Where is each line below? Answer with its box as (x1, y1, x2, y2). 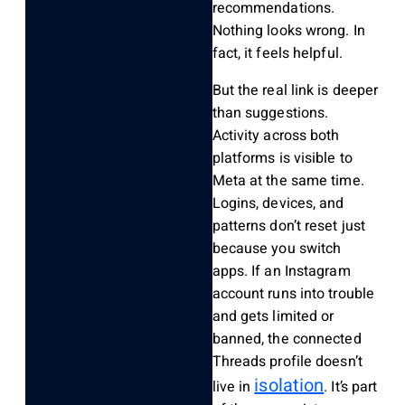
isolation (254, 372, 325, 400)
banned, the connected (212, 328, 362, 351)
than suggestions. (212, 102, 329, 125)
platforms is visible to (212, 147, 353, 170)
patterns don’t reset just (212, 215, 366, 238)
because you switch (212, 238, 342, 260)
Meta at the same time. (212, 170, 364, 193)
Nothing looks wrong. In (212, 20, 365, 42)
